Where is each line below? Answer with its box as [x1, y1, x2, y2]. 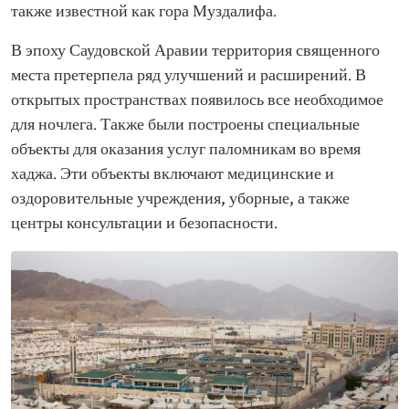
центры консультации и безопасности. [11, 214, 278, 234]
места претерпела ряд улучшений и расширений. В [11, 66, 366, 86]
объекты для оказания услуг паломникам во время [11, 140, 361, 160]
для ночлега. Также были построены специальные [11, 115, 360, 135]
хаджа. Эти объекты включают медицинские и [11, 164, 334, 184]
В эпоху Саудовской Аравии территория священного [11, 41, 380, 61]
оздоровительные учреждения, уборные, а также [11, 189, 350, 209]
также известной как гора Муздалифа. [11, 2, 277, 22]
